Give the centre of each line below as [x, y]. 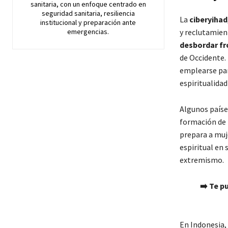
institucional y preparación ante [88, 23]
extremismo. [202, 160]
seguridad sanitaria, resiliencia [88, 13]
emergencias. [88, 32]
